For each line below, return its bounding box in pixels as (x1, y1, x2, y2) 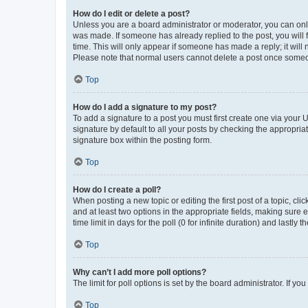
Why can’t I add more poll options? (73, 267, 206, 277)
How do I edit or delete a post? (73, 8, 190, 19)
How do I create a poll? (73, 184, 161, 195)
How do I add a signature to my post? (73, 102, 217, 112)
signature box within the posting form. (73, 135, 212, 145)
